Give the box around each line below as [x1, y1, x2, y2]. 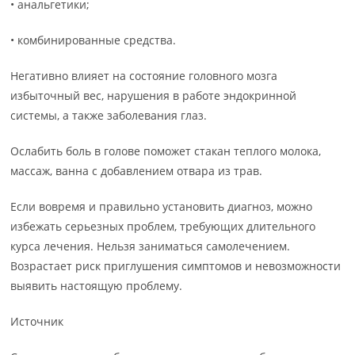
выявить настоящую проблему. [10, 278, 183, 294]
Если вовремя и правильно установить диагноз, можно [10, 199, 313, 215]
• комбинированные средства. [10, 32, 177, 48]
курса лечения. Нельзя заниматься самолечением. [10, 239, 291, 254]
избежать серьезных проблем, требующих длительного [10, 219, 316, 235]
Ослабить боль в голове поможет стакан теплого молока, [10, 143, 322, 159]
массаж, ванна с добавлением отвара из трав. [10, 163, 263, 179]
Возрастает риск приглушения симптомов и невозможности [10, 258, 342, 274]
